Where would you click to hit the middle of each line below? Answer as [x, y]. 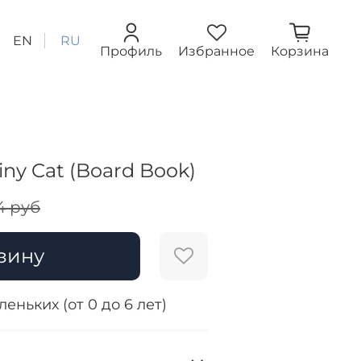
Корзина [300, 52]
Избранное [216, 52]
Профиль [131, 52]
